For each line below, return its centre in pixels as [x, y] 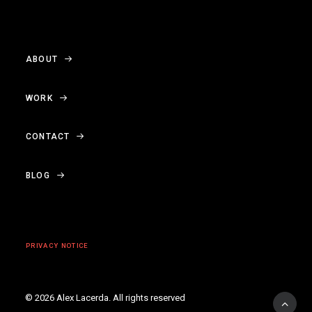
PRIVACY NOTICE [57, 246]
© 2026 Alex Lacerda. [69, 297]
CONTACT [48, 137]
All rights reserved [149, 297]
